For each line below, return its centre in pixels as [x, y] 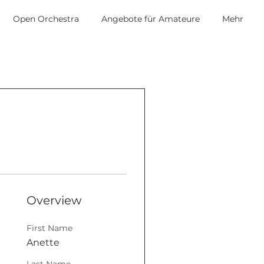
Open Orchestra [46, 19]
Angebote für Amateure [151, 19]
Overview [55, 200]
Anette [43, 242]
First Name [50, 228]
